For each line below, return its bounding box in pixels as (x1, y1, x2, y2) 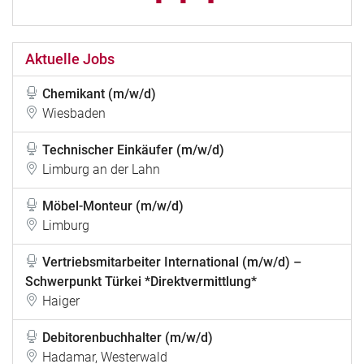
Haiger (42, 293, 80, 310)
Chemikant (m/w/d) (42, 86, 156, 102)
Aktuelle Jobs (25, 50, 115, 68)
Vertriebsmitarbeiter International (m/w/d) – (42, 254, 301, 271)
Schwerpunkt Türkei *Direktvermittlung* (25, 274, 257, 290)
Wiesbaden (42, 106, 106, 122)
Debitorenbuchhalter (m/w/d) (42, 330, 213, 346)
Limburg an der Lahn (42, 162, 160, 178)
